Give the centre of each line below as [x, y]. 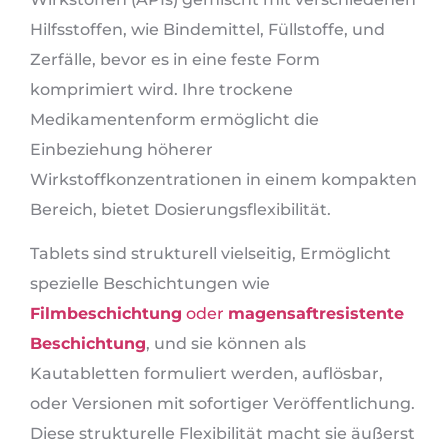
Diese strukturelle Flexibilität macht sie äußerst [222, 434]
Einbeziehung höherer [121, 149]
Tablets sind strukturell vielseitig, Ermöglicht [210, 254]
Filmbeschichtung [106, 314]
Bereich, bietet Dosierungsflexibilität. [180, 209]
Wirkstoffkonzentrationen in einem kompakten [223, 179]
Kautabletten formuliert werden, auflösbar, [206, 374]
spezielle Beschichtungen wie [150, 284]
